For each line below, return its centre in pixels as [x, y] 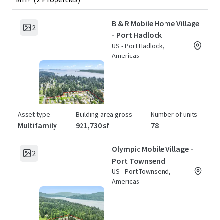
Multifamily [37, 125]
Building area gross [104, 114]
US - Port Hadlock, [138, 46]
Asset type [34, 114]
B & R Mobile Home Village [156, 23]
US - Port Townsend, [141, 171]
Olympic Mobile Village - [153, 149]
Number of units [174, 114]
